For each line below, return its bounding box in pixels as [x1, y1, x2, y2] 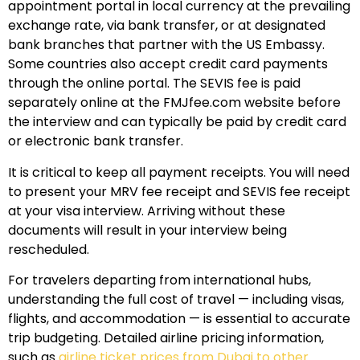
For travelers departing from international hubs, [8, 271, 311, 290]
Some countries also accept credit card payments [8, 55, 328, 74]
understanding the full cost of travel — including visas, [8, 290, 344, 309]
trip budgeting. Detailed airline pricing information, [8, 329, 324, 348]
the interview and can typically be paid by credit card [8, 112, 346, 132]
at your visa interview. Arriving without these [8, 201, 285, 220]
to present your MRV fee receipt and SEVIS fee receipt [8, 182, 350, 201]
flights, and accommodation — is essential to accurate [8, 309, 350, 329]
